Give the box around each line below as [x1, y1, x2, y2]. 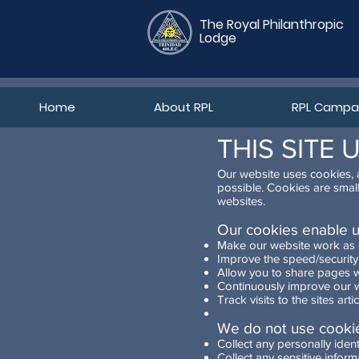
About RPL [153, 99, 213, 115]
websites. [217, 194, 265, 208]
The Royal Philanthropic [200, 15, 344, 34]
